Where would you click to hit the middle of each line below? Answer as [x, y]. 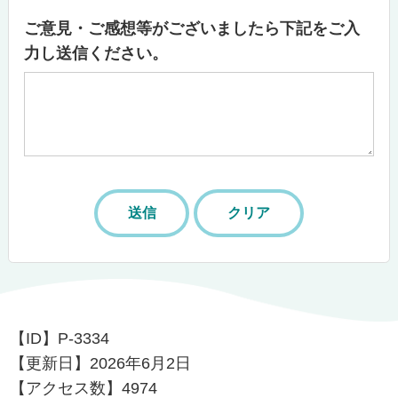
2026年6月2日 [141, 364]
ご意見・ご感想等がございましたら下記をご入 [192, 28]
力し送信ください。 [96, 53]
